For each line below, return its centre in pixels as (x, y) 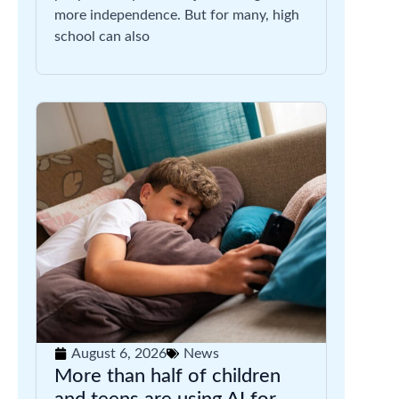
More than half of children (167, 376)
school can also (102, 37)
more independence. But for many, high (177, 15)
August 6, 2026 (119, 354)
